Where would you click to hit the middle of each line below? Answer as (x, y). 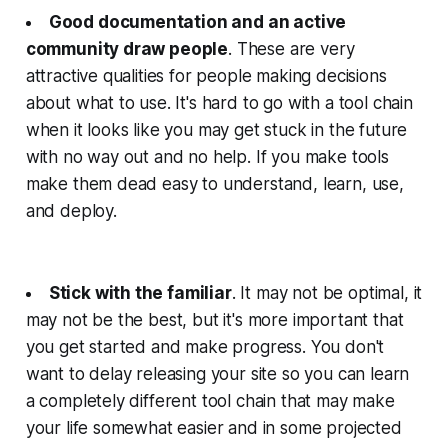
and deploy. (71, 210)
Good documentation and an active (197, 21)
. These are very (291, 48)
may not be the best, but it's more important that (214, 319)
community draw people (127, 48)
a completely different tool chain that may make (210, 400)
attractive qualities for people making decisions (206, 75)
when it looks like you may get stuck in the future (216, 129)
